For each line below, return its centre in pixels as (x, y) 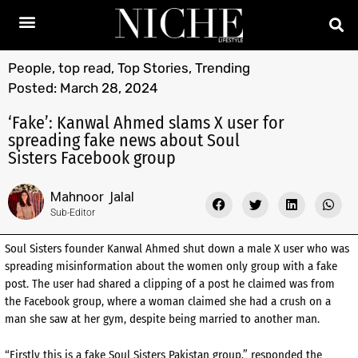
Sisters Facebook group (92, 157)
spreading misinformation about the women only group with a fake (171, 267)
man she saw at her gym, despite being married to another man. (162, 319)
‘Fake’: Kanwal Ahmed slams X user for (146, 122)
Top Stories (153, 68)
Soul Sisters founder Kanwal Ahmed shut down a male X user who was (177, 249)
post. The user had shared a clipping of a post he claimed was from (170, 284)
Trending (223, 68)
